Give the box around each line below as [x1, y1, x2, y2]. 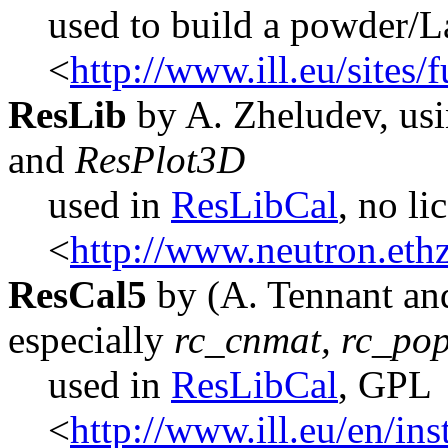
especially [8, 317, 174, 361]
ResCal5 [8, 272, 147, 316]
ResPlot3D [65, 137, 245, 181]
